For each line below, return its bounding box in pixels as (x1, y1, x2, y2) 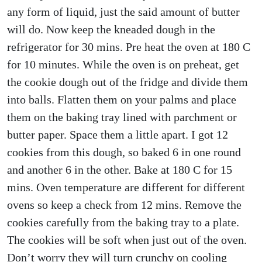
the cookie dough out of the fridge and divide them (7, 75, 248, 88)
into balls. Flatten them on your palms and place (7, 93, 236, 106)
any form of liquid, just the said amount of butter (7, 5, 240, 18)
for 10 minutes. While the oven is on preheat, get (7, 58, 239, 71)
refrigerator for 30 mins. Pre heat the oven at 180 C (7, 40, 250, 53)
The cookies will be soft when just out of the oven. (7, 233, 247, 246)
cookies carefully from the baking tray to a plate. (7, 216, 239, 229)
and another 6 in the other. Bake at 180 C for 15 (7, 163, 232, 176)
